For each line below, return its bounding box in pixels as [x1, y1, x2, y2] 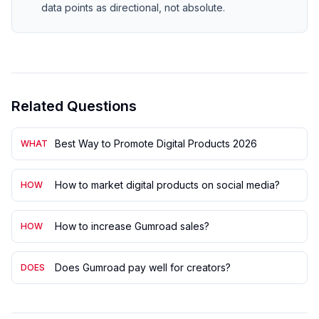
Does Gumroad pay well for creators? [55, 261, 231, 273]
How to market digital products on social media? [55, 179, 280, 191]
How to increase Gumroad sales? [55, 220, 209, 232]
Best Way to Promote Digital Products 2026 [55, 137, 257, 150]
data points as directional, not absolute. [41, 1, 225, 14]
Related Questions [11, 98, 137, 115]
